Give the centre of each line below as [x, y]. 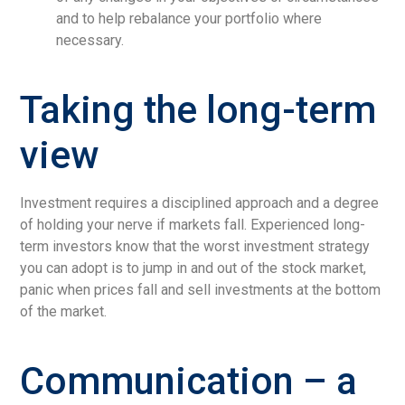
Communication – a [189, 381]
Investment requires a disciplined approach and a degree [200, 202]
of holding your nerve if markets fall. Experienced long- [193, 224]
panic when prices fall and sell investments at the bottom [201, 289]
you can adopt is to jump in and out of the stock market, [193, 268]
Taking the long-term [198, 109]
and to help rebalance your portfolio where [189, 18]
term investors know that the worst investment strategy [195, 246]
